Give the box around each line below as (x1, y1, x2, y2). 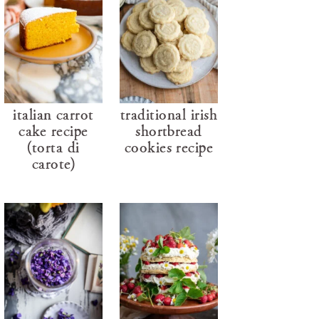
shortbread (135, 120, 202, 140)
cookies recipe (124, 137, 214, 157)
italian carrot (13, 104, 94, 124)
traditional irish (120, 104, 218, 124)
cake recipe (19, 120, 88, 140)
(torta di (27, 137, 80, 157)
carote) (31, 153, 75, 173)
